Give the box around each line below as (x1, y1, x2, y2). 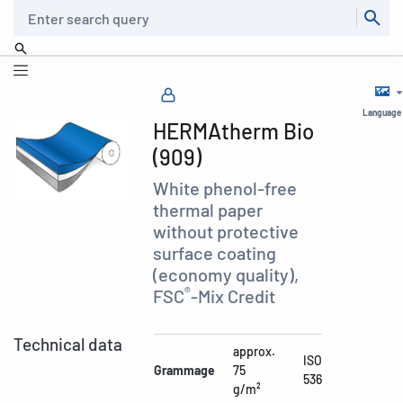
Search (13, 4, 47, 16)
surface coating (153, 242, 277, 264)
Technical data (13, 334, 122, 354)
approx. (233, 344, 275, 359)
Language (363, 107, 401, 118)
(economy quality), (153, 264, 300, 285)
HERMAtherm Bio (153, 118, 315, 144)
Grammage (154, 363, 215, 378)
